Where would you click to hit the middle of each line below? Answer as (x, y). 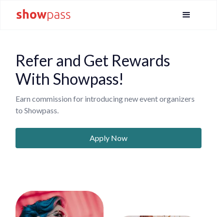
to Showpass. (37, 110)
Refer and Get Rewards (93, 60)
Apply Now (108, 138)
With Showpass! (70, 79)
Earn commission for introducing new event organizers (105, 99)
